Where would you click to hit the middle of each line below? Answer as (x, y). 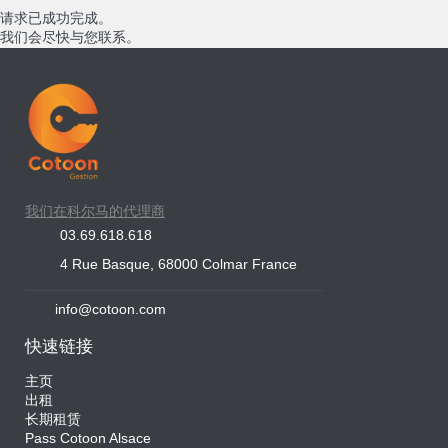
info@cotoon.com (110, 310)
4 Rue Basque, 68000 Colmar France (178, 265)
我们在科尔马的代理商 (95, 212)
